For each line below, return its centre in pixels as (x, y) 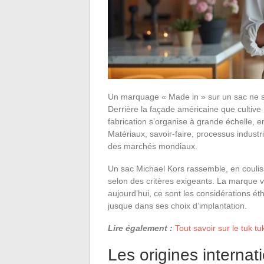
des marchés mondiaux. (153, 146)
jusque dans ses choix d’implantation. (177, 205)
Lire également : (140, 228)
